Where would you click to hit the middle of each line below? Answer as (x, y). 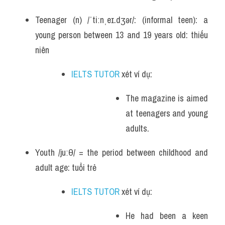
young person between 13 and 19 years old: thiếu (122, 35)
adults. (137, 128)
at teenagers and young (167, 113)
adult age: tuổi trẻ (66, 167)
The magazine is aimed (167, 98)
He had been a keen (167, 216)
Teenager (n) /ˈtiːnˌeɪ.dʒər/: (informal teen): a (122, 20)
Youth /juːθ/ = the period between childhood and (122, 152)
